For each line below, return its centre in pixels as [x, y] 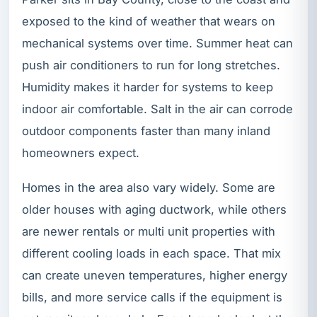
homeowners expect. [81, 153]
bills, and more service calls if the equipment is [152, 297]
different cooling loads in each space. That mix [151, 253]
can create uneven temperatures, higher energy [155, 275]
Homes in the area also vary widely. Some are [149, 188]
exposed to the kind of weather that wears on [149, 22]
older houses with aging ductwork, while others [154, 209]
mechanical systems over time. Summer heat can [157, 44]
